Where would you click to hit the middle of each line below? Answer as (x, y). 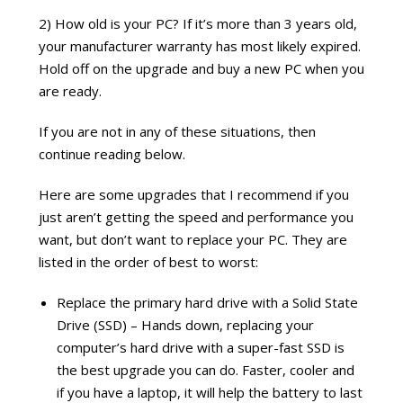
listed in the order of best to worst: (148, 261)
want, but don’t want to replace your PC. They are (193, 239)
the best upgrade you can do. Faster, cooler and (205, 369)
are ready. (70, 90)
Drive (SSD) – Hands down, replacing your (185, 324)
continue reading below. (112, 153)
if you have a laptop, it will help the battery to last (209, 392)
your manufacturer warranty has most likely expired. (199, 45)
